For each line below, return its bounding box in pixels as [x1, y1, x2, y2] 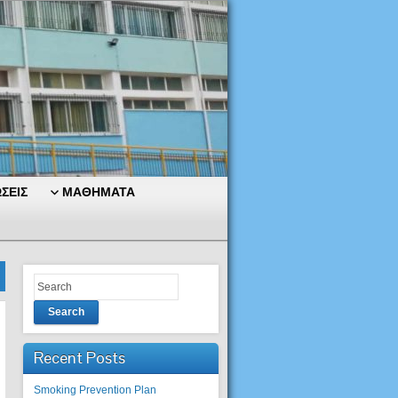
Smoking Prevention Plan [34, 384, 156, 396]
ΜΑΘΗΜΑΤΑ [62, 185, 135, 199]
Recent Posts [34, 347, 125, 368]
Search [48, 306, 84, 318]
